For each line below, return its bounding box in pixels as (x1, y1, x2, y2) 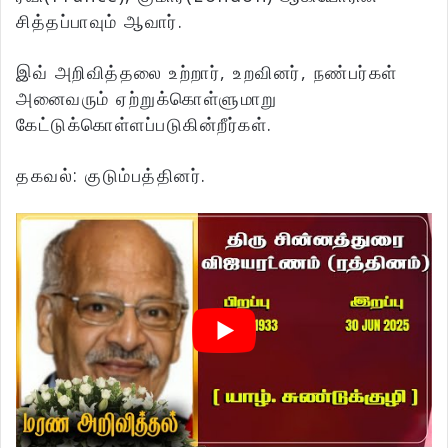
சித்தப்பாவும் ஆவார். (16, 9, 183, 34)
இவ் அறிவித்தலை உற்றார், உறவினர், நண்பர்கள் (16, 60, 398, 85)
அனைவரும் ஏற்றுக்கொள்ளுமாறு (16, 86, 278, 111)
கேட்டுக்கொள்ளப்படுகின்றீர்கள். (16, 112, 273, 137)
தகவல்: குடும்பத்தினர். (16, 163, 207, 188)
